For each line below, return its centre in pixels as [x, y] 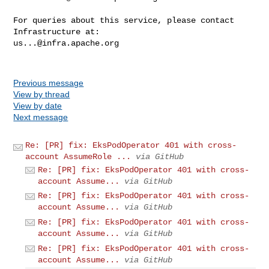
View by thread [42, 94]
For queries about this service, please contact [124, 20]
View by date [38, 105]
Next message [41, 117]
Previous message [49, 83]
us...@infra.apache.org [66, 43]
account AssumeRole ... [78, 156]
